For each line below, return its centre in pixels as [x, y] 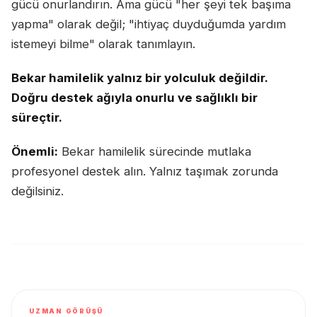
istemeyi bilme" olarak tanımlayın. [103, 44]
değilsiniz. [38, 191]
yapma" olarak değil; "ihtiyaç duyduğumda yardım [149, 24]
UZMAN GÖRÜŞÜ [67, 311]
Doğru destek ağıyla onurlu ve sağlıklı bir [134, 98]
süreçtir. [37, 118]
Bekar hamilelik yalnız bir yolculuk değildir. [139, 78]
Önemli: [35, 152]
